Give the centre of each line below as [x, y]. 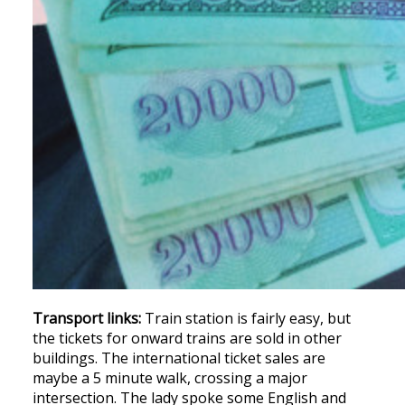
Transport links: [87, 318]
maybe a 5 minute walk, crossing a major [170, 377]
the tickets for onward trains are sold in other [187, 338]
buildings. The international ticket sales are [179, 358]
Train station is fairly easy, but [246, 318]
